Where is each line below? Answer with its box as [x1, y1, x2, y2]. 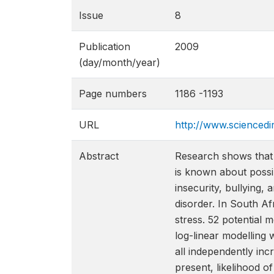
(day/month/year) [79, 56, 160, 68]
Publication [79, 40, 130, 53]
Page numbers [79, 87, 147, 100]
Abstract [79, 150, 119, 162]
